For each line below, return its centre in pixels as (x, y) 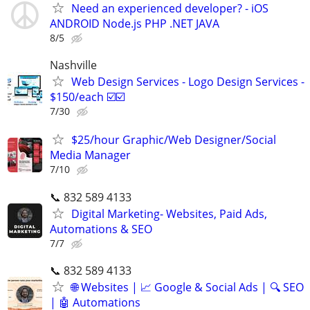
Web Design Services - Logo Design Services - (188, 82)
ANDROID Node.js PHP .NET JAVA (135, 23)
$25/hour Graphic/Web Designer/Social (174, 140)
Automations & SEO (101, 229)
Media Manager (90, 155)
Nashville (73, 65)
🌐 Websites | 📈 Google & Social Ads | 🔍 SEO (188, 287)
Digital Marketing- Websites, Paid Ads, (169, 213)
